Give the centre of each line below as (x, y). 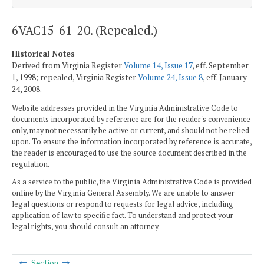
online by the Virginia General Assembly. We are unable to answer (123, 193)
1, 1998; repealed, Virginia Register (75, 77)
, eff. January (225, 77)
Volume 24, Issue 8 (170, 77)
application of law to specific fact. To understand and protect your (123, 215)
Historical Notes (43, 53)
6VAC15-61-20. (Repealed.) (85, 30)
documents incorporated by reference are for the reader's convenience (131, 120)
